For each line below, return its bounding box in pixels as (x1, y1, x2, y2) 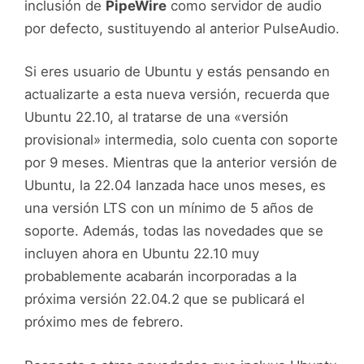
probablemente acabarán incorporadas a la (24, 268, 297, 285)
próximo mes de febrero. (24, 314, 184, 331)
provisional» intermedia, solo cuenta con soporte (24, 132, 338, 149)
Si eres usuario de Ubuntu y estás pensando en (24, 63, 330, 80)
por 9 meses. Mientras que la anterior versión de (24, 154, 337, 171)
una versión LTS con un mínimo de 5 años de (24, 200, 314, 217)
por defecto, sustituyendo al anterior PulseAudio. (24, 20, 340, 37)
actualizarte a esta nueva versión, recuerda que (24, 86, 330, 103)
